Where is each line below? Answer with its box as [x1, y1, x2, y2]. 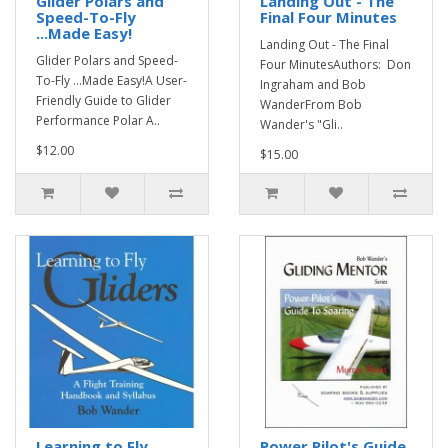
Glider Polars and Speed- [36, 52, 178, 69]
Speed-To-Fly [36, 7, 136, 27]
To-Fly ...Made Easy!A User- [36, 72, 187, 89]
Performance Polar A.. [36, 112, 160, 129]
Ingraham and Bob [260, 76, 366, 93]
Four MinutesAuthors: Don [260, 56, 411, 73]
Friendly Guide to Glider [36, 92, 171, 109]
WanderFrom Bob [260, 96, 362, 113]
